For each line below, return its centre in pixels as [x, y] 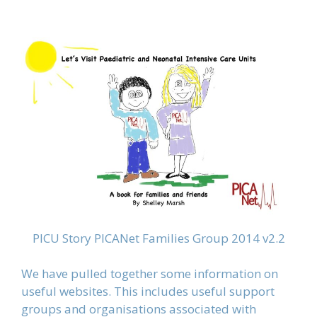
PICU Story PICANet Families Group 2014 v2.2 [158, 238]
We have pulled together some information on [150, 273]
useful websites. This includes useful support [148, 291]
